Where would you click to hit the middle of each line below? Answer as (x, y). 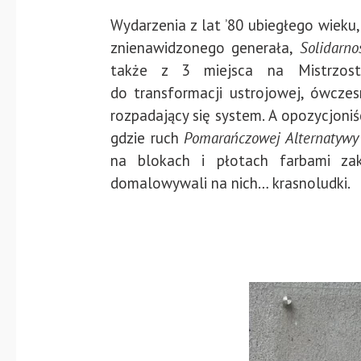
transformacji (182, 93)
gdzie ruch (147, 138)
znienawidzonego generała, (205, 48)
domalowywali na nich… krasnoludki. (230, 183)
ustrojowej (265, 93)
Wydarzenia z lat (167, 25)
